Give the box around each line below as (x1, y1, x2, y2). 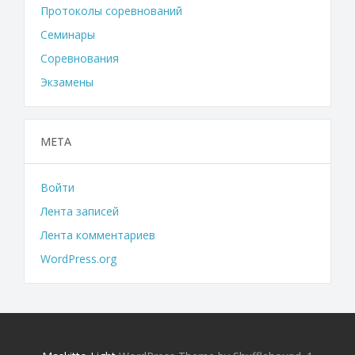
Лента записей (40, 204, 119, 219)
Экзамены (40, 74, 94, 90)
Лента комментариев (40, 227, 155, 243)
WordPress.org (40, 251, 116, 267)
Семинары (40, 27, 95, 43)
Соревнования (40, 51, 119, 67)
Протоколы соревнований (40, 3, 182, 19)
